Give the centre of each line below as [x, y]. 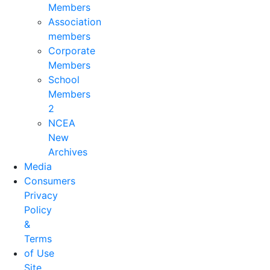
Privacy [41, 195]
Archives [68, 152]
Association [75, 22]
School [64, 80]
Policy [38, 210]
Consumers [50, 181]
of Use [39, 253]
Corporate [72, 51]
